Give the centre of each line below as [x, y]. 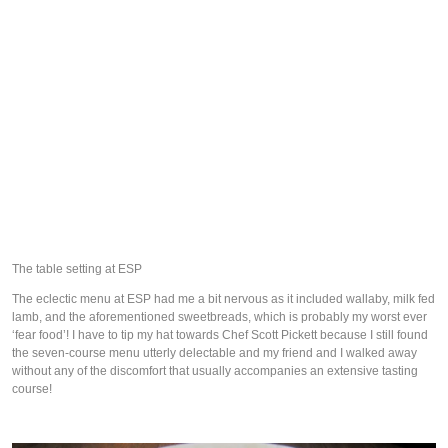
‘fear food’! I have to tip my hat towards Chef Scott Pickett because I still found [220, 334]
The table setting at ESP [77, 268]
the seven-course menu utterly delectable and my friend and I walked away [214, 352]
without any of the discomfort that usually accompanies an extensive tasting [215, 370]
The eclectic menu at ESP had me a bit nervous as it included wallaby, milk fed [223, 298]
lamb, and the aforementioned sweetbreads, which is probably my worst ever [219, 316]
